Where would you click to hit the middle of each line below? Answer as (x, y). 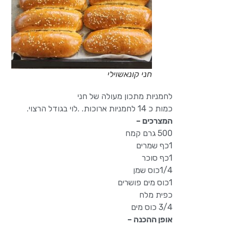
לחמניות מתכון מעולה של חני (125, 96)
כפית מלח (156, 195)
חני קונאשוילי (130, 74)
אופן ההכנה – (150, 219)
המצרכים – (154, 121)
